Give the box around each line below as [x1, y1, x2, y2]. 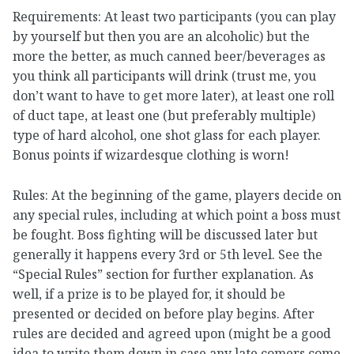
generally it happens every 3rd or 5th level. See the [13, 245, 322, 263]
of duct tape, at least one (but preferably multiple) [13, 107, 315, 125]
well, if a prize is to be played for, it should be [13, 284, 285, 303]
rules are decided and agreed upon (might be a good [13, 324, 331, 342]
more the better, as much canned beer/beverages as [13, 47, 326, 66]
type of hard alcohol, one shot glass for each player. [13, 126, 321, 145]
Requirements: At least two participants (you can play [13, 8, 336, 26]
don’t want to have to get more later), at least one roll [13, 87, 334, 105]
